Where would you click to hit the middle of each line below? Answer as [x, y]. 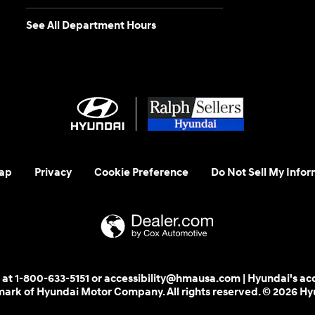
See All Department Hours [91, 25]
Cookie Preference [141, 172]
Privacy [53, 172]
